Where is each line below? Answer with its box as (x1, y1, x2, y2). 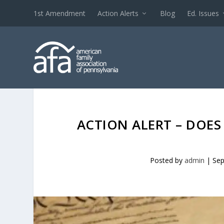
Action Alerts (97, 8, 139, 18)
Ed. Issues (187, 8, 219, 18)
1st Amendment (33, 8, 86, 18)
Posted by (150, 155, 185, 165)
